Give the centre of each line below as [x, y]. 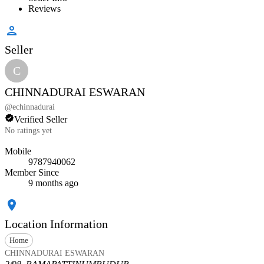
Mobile [18, 151]
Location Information [56, 224]
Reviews [44, 9]
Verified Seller [41, 120]
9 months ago [53, 183]
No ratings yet [28, 131]
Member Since [32, 173]
